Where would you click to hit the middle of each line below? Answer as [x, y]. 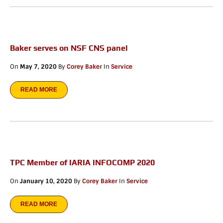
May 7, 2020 [38, 67]
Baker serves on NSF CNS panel [69, 48]
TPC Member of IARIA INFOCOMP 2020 [82, 163]
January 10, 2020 [46, 181]
